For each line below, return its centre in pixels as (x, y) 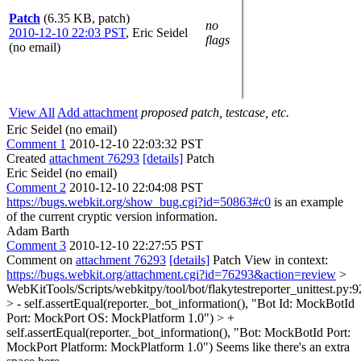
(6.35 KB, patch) (87, 18)
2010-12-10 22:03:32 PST (136, 144)
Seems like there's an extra (281, 347)
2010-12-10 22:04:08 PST (136, 187)
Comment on (41, 260)
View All (32, 112)
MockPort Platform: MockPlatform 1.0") (110, 347)
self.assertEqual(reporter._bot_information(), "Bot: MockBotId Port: (178, 332)
